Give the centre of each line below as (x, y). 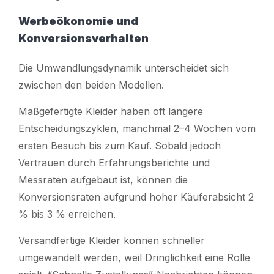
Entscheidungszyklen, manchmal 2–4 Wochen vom (137, 128)
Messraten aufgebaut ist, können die (103, 180)
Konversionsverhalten (83, 38)
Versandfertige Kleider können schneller (112, 240)
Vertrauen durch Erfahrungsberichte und (114, 162)
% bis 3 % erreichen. (67, 214)
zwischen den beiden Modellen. (91, 85)
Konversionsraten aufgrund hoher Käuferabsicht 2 (136, 197)
